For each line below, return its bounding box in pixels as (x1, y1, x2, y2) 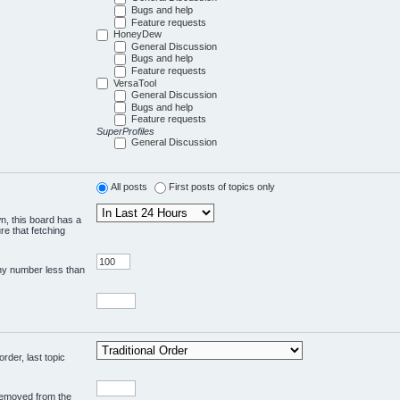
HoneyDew (113, 29, 162, 40)
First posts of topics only (169, 181, 276, 193)
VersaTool (113, 77, 157, 88)
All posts (111, 181, 148, 193)
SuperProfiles (96, 126, 155, 137)
